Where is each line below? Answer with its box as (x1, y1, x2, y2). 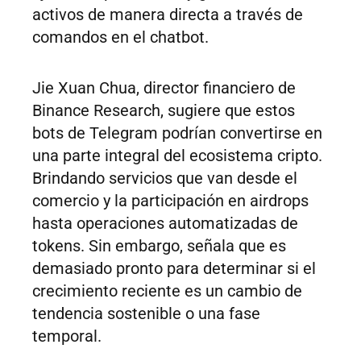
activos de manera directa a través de (32, 5, 303, 25)
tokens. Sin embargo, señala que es (32, 236, 286, 256)
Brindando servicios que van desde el (32, 168, 297, 189)
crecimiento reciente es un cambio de (32, 281, 302, 301)
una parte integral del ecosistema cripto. (32, 146, 322, 166)
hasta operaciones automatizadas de (32, 214, 298, 234)
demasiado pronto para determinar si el (32, 259, 316, 279)
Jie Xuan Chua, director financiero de (32, 78, 296, 98)
